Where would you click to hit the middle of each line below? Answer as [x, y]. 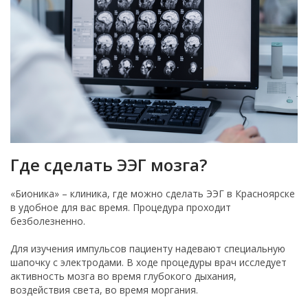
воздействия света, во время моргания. [104, 289]
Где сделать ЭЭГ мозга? [109, 164]
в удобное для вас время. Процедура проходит [121, 207]
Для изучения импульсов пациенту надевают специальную [148, 248]
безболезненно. [48, 221]
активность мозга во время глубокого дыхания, [123, 276]
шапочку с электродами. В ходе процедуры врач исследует [148, 262]
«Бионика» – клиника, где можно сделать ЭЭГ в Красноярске [153, 193]
